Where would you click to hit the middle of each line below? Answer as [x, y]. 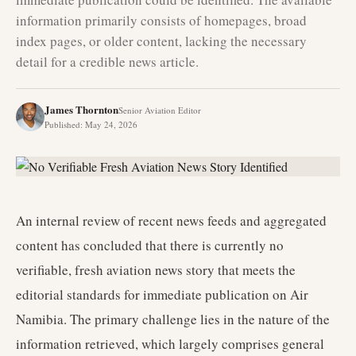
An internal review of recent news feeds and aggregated [171, 221]
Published [62, 124]
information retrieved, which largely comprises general [170, 344]
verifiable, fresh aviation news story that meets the [156, 270]
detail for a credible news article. [107, 62]
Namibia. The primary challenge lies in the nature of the [173, 319]
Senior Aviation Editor [160, 110]
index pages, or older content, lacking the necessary [161, 41]
